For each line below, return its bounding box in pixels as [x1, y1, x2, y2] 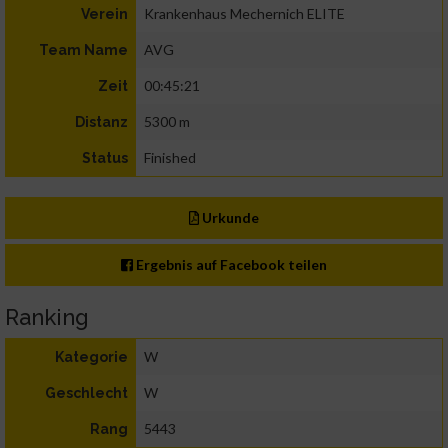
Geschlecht [45, 385, 128, 402]
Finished [144, 149, 196, 167]
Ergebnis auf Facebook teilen [133, 256, 328, 274]
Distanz [75, 114, 128, 131]
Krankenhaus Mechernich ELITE [144, 5, 345, 23]
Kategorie [55, 349, 128, 366]
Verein [81, 6, 128, 23]
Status [82, 150, 128, 167]
